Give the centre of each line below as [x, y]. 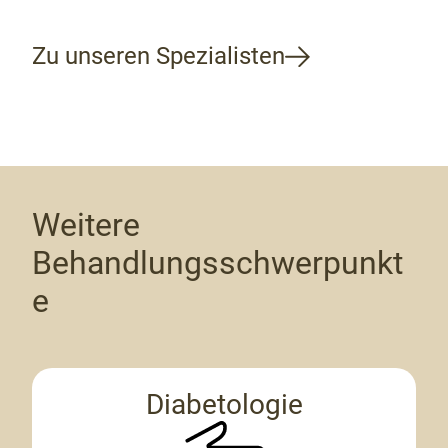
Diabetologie [224, 405]
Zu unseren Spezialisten [158, 56]
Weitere [86, 225]
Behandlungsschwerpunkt [217, 263]
